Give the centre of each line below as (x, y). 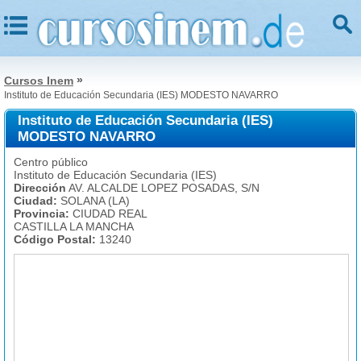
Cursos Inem (39, 81)
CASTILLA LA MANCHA (74, 226)
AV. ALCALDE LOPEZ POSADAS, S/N (163, 188)
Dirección (40, 188)
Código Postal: (55, 239)
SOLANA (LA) (93, 201)
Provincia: (41, 214)
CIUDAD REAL (108, 214)
